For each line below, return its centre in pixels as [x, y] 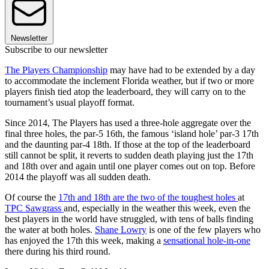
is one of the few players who [204, 230]
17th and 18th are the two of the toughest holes [148, 198]
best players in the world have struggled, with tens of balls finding [129, 219]
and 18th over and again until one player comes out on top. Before [130, 166]
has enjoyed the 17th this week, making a [84, 241]
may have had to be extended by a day [181, 70]
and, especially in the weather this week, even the [157, 208]
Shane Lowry [121, 230]
